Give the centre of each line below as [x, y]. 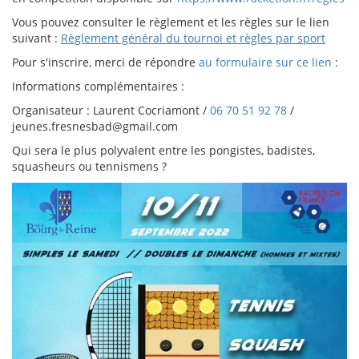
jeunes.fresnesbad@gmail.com [95, 126]
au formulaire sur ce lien [264, 62]
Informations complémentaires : [100, 86]
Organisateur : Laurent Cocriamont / [111, 110]
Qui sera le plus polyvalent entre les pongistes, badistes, [163, 150]
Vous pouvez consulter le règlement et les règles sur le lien [171, 22]
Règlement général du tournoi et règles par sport [193, 38]
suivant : [36, 38]
